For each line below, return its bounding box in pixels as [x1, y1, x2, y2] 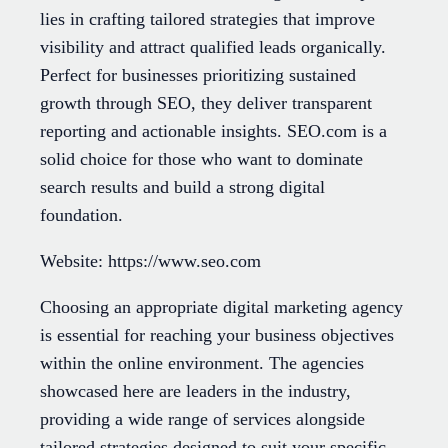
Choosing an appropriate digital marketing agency [40, 296, 403, 317]
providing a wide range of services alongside [40, 408, 365, 429]
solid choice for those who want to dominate [40, 148, 363, 169]
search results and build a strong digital [40, 176, 325, 197]
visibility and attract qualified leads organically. [40, 36, 386, 57]
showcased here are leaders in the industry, [40, 380, 351, 401]
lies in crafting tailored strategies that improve [40, 8, 375, 29]
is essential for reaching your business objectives [40, 324, 394, 345]
